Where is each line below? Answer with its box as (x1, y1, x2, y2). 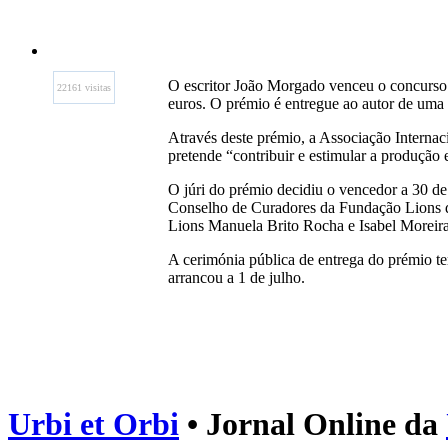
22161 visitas (57, 82, 111, 93)
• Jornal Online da (179, 406, 446, 443)
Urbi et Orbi (8, 406, 179, 443)
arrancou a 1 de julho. (168, 269, 305, 286)
